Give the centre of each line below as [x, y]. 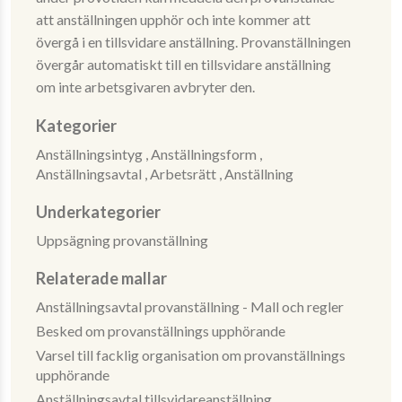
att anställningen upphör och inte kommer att [173, 19]
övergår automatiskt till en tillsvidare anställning [183, 64]
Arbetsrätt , [187, 174]
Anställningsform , [206, 154]
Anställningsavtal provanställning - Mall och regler [189, 306]
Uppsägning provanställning [122, 240]
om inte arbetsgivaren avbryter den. [145, 87]
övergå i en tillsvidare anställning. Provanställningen [193, 42]
